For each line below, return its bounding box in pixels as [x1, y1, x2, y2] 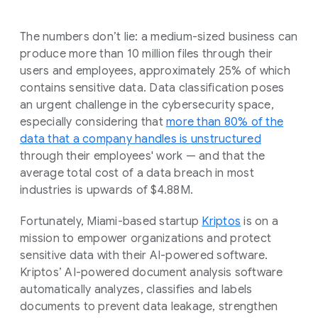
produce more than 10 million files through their [20, 46, 273, 61]
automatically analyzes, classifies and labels [20, 282, 253, 297]
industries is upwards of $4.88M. [20, 182, 193, 197]
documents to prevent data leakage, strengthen [20, 299, 278, 314]
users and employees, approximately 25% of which [20, 63, 290, 78]
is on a [241, 214, 278, 229]
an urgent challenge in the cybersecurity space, [20, 97, 274, 112]
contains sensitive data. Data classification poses [20, 80, 285, 95]
